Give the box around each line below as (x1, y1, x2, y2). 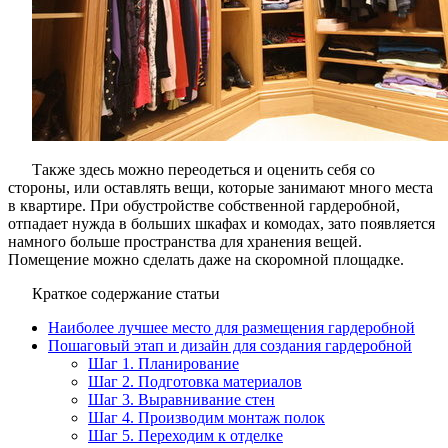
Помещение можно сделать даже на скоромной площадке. (8, 250, 404, 268)
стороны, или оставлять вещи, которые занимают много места (8, 178, 433, 196)
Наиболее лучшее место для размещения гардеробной (48, 318, 415, 336)
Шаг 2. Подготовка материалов (88, 372, 302, 390)
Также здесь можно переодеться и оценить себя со (32, 160, 375, 178)
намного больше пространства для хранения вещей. (8, 232, 362, 250)
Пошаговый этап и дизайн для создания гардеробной (48, 336, 412, 354)
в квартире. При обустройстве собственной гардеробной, (8, 196, 400, 214)
